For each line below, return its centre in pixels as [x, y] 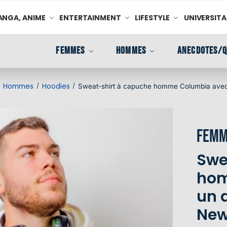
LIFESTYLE [153, 17]
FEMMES [70, 51]
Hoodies [56, 86]
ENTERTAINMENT [90, 17]
